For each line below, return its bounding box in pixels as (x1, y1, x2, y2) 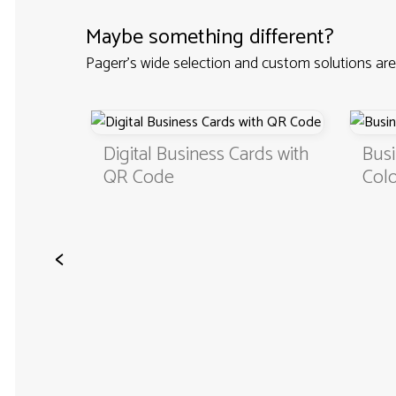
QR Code (103, 162, 174, 194)
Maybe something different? (85, 20, 334, 56)
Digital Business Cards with (103, 139, 308, 171)
